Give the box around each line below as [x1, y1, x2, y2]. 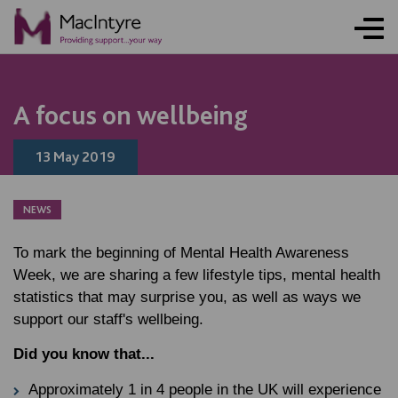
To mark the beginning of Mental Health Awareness [13, 244, 349, 261]
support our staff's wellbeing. [13, 311, 203, 328]
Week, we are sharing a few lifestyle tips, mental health [13, 267, 380, 283]
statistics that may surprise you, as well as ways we [13, 289, 361, 306]
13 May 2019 [36, 148, 115, 165]
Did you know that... [13, 346, 155, 362]
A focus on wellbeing [13, 99, 248, 131]
